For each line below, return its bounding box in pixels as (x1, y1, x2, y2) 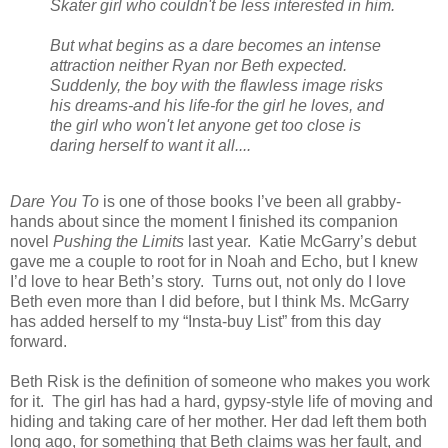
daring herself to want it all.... (50, 137, 251, 155)
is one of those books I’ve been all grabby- (103, 193, 401, 211)
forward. (10, 333, 67, 351)
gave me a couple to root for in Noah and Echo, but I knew (10, 253, 418, 271)
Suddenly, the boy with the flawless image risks (50, 77, 383, 95)
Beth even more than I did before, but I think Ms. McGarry (10, 293, 409, 311)
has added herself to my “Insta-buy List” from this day (10, 313, 381, 331)
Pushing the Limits (53, 233, 184, 251)
